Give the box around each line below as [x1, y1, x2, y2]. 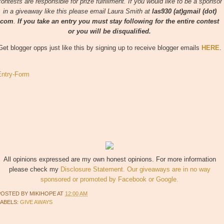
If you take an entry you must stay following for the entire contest [17, 17, 219, 25]
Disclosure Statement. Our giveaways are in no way [60, 165, 210, 173]
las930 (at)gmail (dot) [151, 7, 216, 15]
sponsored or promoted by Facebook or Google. [40, 175, 178, 183]
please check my [8, 165, 60, 173]
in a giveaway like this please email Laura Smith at [2, 7, 152, 15]
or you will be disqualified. [68, 27, 151, 35]
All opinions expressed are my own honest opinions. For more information [3, 155, 216, 163]
